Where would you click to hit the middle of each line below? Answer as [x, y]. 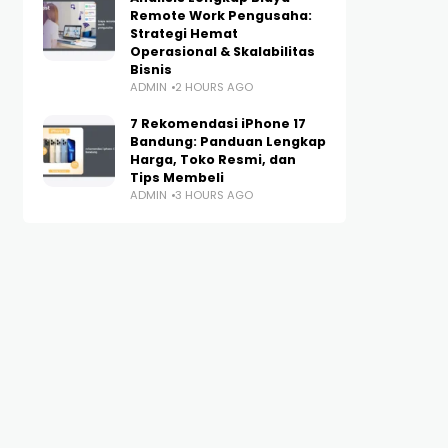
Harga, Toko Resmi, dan [212, 159]
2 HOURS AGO [213, 87]
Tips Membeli [176, 177]
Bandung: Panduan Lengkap [227, 141]
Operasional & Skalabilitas [222, 51]
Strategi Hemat [183, 33]
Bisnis [150, 69]
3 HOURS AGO [213, 195]
